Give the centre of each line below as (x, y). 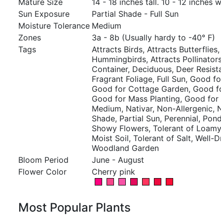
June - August (118, 160)
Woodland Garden (125, 148)
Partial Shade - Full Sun (135, 14)
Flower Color (42, 172)
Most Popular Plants (74, 207)
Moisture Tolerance (54, 26)
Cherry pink (113, 172)
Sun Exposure (44, 14)
